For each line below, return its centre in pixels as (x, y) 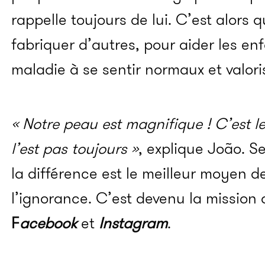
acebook (48, 223)
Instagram (133, 223)
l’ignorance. (54, 198)
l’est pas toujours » (75, 149)
